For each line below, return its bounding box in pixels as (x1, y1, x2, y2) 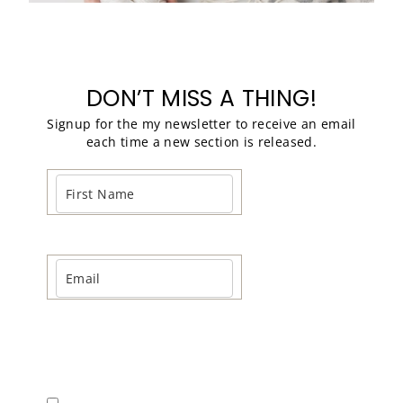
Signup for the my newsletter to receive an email (47, 115, 356, 133)
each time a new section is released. (86, 133, 317, 151)
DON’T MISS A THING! (86, 83, 317, 115)
